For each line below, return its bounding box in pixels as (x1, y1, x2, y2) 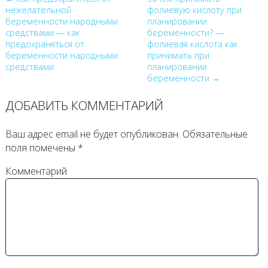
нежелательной (5, 4, 71, 16)
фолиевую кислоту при (147, 4, 242, 16)
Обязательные (179, 127, 248, 141)
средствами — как (5, 27, 80, 39)
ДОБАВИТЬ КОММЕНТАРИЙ (5, 96, 163, 114)
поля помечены (5, 141, 78, 154)
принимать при (147, 50, 209, 62)
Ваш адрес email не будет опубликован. (5, 127, 180, 141)
